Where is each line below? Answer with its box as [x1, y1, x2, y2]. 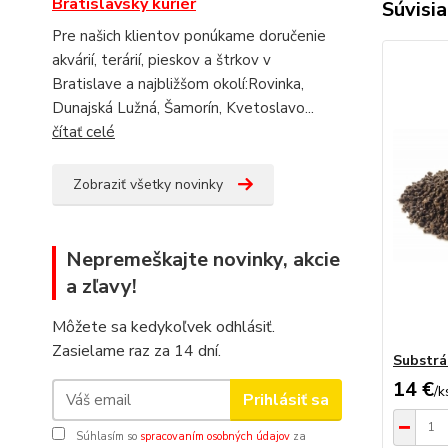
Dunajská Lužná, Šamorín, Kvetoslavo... [52, 98, 314, 118]
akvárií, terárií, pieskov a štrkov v [52, 50, 271, 70]
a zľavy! [66, 273, 137, 300]
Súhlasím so [73, 429, 140, 444]
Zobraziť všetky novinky [73, 175, 223, 194]
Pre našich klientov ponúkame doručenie [52, 26, 326, 46]
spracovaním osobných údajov [140, 429, 290, 444]
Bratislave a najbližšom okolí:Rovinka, [52, 74, 304, 94]
